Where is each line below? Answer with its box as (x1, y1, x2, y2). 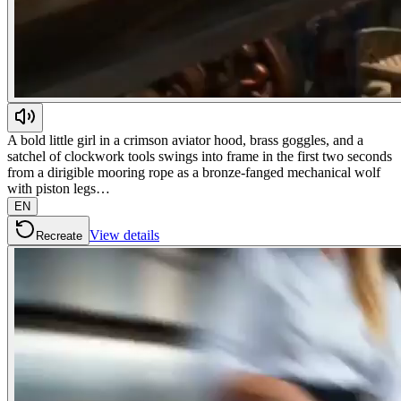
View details (90, 226, 159, 243)
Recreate (36, 228, 82, 243)
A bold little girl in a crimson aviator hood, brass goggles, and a (7, 132, 363, 148)
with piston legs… (7, 180, 110, 196)
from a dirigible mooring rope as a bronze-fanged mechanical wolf (7, 164, 380, 180)
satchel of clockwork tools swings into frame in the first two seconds (7, 148, 392, 164)
